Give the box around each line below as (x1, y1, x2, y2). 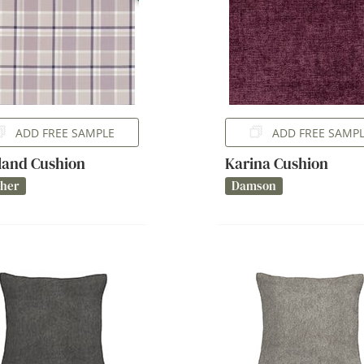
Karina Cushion (224, 152, 328, 175)
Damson (231, 177, 276, 194)
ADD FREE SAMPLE (15, 124, 115, 141)
